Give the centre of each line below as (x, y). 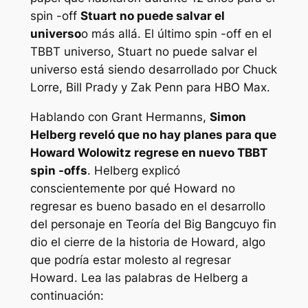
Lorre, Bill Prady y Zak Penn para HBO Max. (150, 88)
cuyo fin (254, 224)
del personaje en (78, 224)
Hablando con (70, 117)
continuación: (67, 296)
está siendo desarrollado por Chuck (177, 70)
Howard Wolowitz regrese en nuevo (133, 153)
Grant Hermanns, (160, 117)
